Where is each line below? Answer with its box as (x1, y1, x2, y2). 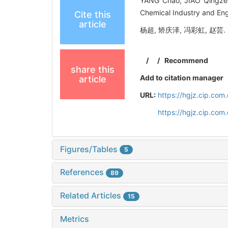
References (60, 167, 106, 178)
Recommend (164, 55, 208, 65)
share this (70, 64, 115, 75)
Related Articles (60, 190, 123, 201)
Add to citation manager (140, 73, 224, 82)
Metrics (60, 213, 89, 224)
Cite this (74, 9, 111, 20)
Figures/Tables (60, 144, 120, 154)
